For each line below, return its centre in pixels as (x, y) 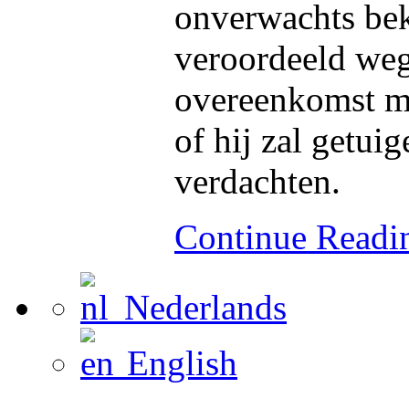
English (173, 363)
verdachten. (257, 182)
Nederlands (196, 308)
